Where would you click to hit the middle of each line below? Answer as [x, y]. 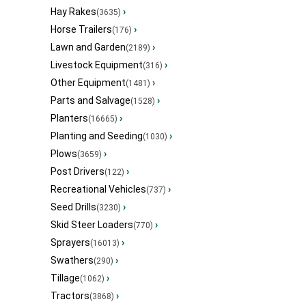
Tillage [65, 278]
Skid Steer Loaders [92, 225]
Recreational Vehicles [98, 190]
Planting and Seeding [97, 136]
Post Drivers [78, 172]
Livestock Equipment [97, 65]
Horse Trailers [81, 30]
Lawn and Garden [88, 47]
